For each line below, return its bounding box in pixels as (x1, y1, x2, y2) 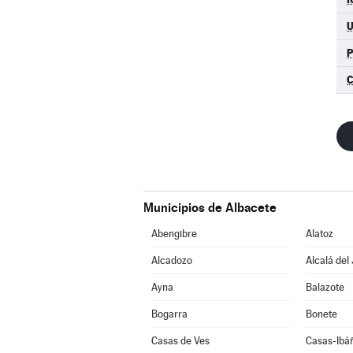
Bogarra (150, 308, 188, 320)
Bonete (305, 308, 337, 320)
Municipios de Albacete (143, 200, 277, 215)
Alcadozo (150, 255, 192, 266)
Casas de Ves (150, 335, 210, 347)
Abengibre (150, 228, 197, 240)
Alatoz (305, 228, 333, 240)
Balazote (305, 281, 344, 293)
